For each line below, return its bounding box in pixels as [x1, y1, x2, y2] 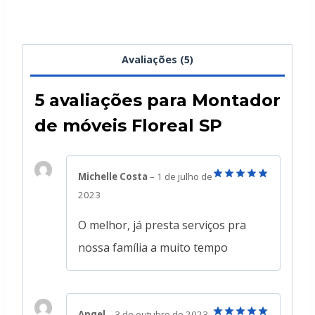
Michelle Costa [78, 170, 150, 184]
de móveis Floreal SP [34, 115, 222, 136]
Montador [192, 90, 281, 111]
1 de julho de [157, 170, 212, 184]
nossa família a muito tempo [78, 239, 228, 255]
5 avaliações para [34, 90, 192, 111]
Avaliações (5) [122, 53, 193, 67]
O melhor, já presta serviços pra [78, 217, 246, 233]
